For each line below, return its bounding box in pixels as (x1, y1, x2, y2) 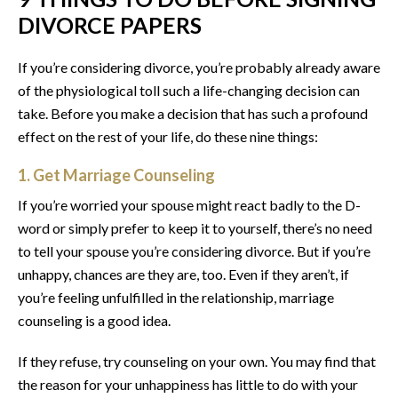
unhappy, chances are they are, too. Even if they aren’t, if (18, 265, 349, 283)
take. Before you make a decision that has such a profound (18, 104, 368, 122)
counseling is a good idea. (18, 311, 171, 329)
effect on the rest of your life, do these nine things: (18, 127, 318, 145)
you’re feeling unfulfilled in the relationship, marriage (18, 288, 334, 306)
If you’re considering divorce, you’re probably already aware (18, 58, 380, 76)
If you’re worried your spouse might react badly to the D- (18, 195, 361, 213)
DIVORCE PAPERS (18, 11, 202, 38)
